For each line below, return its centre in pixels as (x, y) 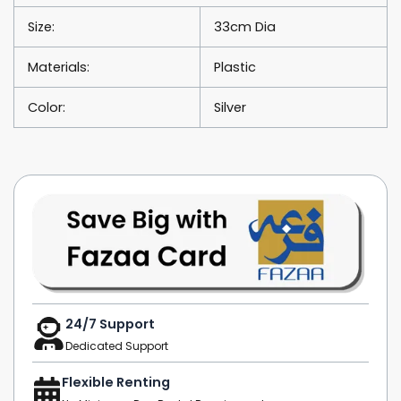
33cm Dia (244, 27)
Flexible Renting (116, 383)
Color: (46, 108)
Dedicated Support (117, 346)
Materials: (58, 68)
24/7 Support (110, 324)
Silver (230, 108)
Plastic (235, 68)
